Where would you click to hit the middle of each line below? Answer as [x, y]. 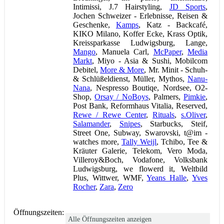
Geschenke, [94, 24]
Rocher [84, 186]
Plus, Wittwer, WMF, [110, 177]
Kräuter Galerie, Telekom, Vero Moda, [140, 150]
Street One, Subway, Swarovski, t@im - [140, 132]
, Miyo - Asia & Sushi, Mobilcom [150, 60]
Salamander [91, 123]
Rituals [163, 114]
